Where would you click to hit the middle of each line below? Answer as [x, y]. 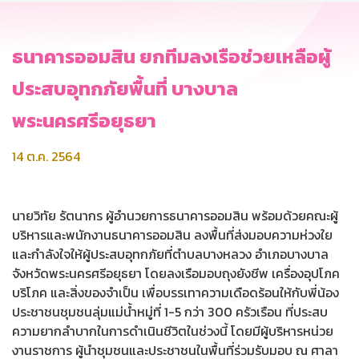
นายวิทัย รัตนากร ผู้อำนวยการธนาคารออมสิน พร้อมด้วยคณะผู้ [175, 215]
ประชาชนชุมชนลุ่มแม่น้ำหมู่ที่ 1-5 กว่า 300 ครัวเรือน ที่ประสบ [170, 311]
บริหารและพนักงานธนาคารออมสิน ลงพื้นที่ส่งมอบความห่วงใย [172, 234]
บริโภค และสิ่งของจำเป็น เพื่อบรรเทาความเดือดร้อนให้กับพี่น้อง [175, 292]
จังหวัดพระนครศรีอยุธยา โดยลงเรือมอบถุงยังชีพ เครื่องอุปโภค [176, 273]
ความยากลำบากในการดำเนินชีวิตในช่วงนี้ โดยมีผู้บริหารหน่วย [173, 331]
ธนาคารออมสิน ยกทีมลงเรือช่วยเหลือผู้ [171, 56]
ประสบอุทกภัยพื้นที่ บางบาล [125, 88]
